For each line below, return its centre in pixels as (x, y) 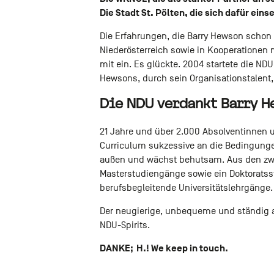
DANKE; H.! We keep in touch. (164, 248)
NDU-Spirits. (124, 225)
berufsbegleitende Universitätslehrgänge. (186, 187)
